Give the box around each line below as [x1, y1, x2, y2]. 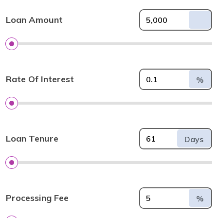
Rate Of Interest [6, 73, 74, 85]
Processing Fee [6, 192, 69, 204]
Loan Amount [6, 14, 63, 26]
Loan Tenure [6, 133, 58, 145]
